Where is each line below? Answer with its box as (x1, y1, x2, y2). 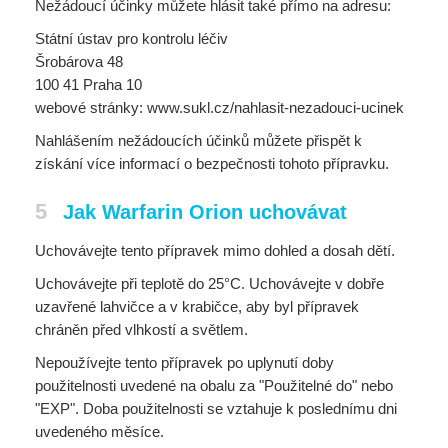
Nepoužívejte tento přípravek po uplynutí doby (35, 354, 334, 371)
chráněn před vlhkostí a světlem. (35, 321, 248, 338)
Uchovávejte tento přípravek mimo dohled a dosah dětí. (35, 242, 395, 259)
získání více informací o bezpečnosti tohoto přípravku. (35, 155, 389, 172)
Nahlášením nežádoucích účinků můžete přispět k (35, 132, 362, 149)
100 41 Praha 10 (35, 76, 142, 93)
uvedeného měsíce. (35, 423, 164, 440)
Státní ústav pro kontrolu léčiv (35, 30, 228, 47)
